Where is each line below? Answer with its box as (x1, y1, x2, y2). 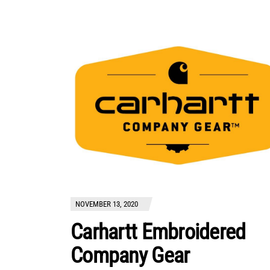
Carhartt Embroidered (71, 219, 246, 245)
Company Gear (71, 243, 190, 269)
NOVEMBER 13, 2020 (75, 199, 138, 209)
